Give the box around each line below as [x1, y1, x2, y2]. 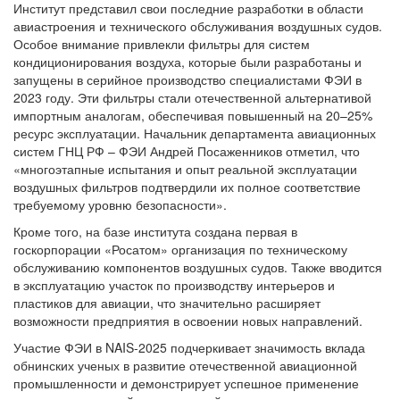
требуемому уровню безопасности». [13, 196, 227, 213]
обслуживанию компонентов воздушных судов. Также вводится [13, 258, 382, 276]
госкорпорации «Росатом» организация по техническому [13, 240, 347, 258]
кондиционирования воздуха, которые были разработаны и [13, 53, 362, 71]
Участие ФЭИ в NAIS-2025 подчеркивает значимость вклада [13, 338, 365, 356]
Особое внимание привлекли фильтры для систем [13, 35, 310, 53]
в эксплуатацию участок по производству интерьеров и [13, 276, 335, 294]
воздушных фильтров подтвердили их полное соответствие [13, 178, 361, 196]
